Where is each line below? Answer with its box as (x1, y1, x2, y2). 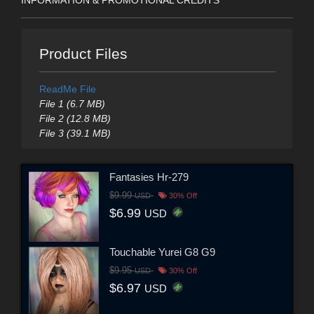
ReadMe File (39, 83, 96, 95)
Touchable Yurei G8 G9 (109, 245, 215, 258)
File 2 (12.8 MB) (39, 113, 111, 125)
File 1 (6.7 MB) (39, 98, 105, 110)
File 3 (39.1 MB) (39, 128, 111, 139)
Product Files (39, 46, 128, 62)
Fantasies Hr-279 (109, 170, 189, 183)
